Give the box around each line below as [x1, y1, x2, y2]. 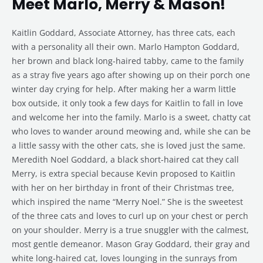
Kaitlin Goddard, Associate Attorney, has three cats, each [12, 27, 235, 39]
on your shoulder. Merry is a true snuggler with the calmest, [12, 224, 249, 236]
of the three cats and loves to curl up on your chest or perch [12, 210, 248, 222]
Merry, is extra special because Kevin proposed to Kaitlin [12, 168, 235, 180]
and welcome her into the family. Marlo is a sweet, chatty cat [12, 112, 251, 123]
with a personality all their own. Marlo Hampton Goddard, [12, 41, 240, 53]
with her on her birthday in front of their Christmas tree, [12, 182, 234, 194]
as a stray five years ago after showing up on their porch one [12, 69, 250, 81]
